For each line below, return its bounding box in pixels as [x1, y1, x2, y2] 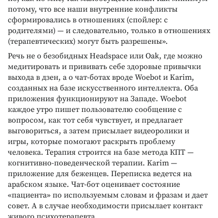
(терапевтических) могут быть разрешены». [8, 36, 168, 46]
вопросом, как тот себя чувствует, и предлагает [8, 115, 182, 125]
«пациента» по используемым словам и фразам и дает [8, 190, 208, 200]
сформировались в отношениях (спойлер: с [8, 15, 168, 25]
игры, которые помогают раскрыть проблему [8, 136, 175, 146]
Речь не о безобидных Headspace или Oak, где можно [8, 51, 202, 61]
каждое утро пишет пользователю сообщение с [8, 104, 182, 114]
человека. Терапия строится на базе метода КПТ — [8, 147, 194, 157]
